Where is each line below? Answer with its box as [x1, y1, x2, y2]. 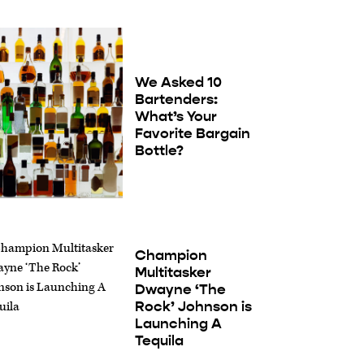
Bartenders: [134, 90, 218, 109]
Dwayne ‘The [134, 280, 226, 299]
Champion [134, 246, 207, 265]
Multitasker [134, 263, 211, 282]
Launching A [134, 314, 222, 333]
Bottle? [134, 141, 184, 160]
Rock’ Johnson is [134, 297, 252, 316]
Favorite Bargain [134, 124, 250, 143]
